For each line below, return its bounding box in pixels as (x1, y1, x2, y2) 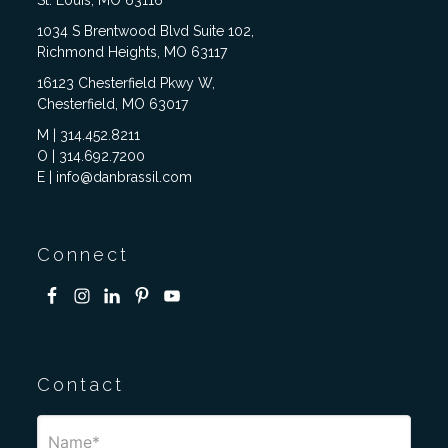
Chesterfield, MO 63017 (37, 96, 189, 113)
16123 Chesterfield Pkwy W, (37, 75, 216, 92)
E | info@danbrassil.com (37, 169, 193, 186)
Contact (37, 374, 125, 396)
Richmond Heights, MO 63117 (37, 44, 228, 61)
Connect (37, 244, 130, 266)
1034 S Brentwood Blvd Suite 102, (37, 23, 255, 40)
